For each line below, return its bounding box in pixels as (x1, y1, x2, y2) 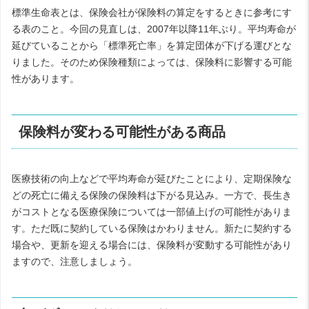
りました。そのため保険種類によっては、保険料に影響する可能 (12, 56, 292, 68)
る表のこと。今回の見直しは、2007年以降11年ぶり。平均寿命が (12, 23, 296, 34)
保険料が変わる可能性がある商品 (19, 124, 226, 140)
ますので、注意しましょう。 (12, 255, 137, 267)
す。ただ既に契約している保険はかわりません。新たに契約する (12, 222, 292, 234)
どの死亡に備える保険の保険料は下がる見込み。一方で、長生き (12, 189, 292, 201)
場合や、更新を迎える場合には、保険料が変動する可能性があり (12, 239, 292, 250)
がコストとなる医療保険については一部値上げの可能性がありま (12, 206, 292, 217)
